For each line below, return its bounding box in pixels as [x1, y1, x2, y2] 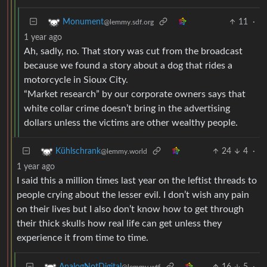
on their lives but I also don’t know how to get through [17, 204, 244, 214]
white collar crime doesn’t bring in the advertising [24, 103, 230, 113]
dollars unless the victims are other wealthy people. [24, 117, 238, 128]
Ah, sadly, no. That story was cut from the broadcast [24, 46, 243, 56]
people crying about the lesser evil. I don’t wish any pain [17, 190, 249, 200]
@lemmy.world [101, 147, 147, 155]
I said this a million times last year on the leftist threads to [17, 175, 257, 185]
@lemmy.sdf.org [104, 18, 154, 26]
